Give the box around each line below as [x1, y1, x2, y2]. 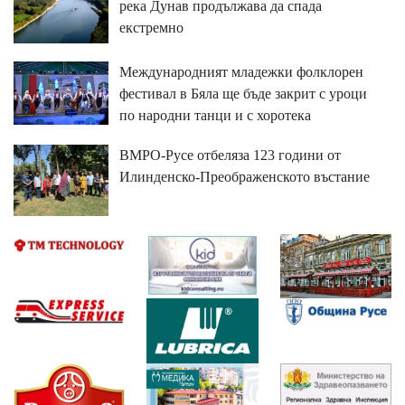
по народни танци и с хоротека [118, 108, 311, 124]
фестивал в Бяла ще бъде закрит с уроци [118, 86, 367, 102]
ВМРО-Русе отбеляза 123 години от [118, 147, 341, 164]
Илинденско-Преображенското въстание [118, 169, 370, 185]
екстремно [118, 20, 184, 36]
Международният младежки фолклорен [118, 64, 363, 80]
